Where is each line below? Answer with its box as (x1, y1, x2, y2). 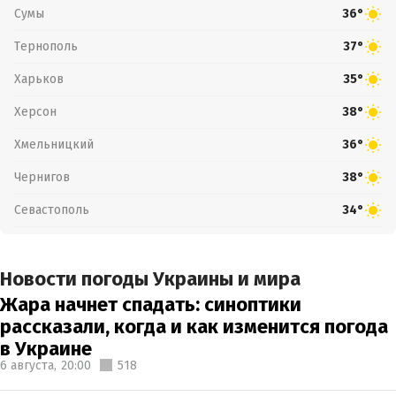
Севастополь (14, 202, 89, 217)
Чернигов (14, 169, 70, 185)
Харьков (14, 71, 64, 87)
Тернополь (14, 38, 78, 54)
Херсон (14, 103, 57, 119)
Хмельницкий (14, 136, 94, 152)
